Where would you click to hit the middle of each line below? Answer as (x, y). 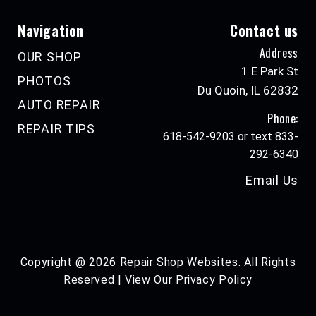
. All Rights (267, 262)
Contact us (264, 31)
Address (279, 53)
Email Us (272, 181)
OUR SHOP (50, 57)
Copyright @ (55, 262)
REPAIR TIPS (56, 129)
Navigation (51, 31)
